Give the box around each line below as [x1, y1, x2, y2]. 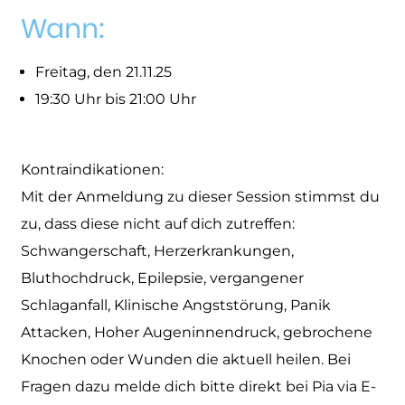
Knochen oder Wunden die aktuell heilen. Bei [21, 350, 352, 368]
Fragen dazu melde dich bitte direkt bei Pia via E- [21, 377, 377, 395]
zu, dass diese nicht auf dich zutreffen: [21, 214, 296, 232]
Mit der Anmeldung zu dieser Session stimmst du [21, 187, 381, 205]
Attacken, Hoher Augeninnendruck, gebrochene [21, 323, 373, 341]
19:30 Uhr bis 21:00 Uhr [35, 89, 197, 108]
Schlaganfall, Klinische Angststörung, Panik [21, 296, 332, 314]
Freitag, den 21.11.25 [35, 62, 173, 80]
